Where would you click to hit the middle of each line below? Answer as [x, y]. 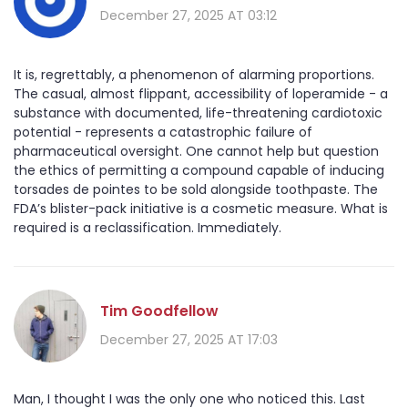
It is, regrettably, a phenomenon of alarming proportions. [194, 75]
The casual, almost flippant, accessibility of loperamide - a [201, 94]
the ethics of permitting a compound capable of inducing [199, 171]
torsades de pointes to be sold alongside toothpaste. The [196, 190]
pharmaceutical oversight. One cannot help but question [196, 152]
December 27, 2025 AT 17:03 [189, 339]
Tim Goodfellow [159, 311]
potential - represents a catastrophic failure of [163, 133]
